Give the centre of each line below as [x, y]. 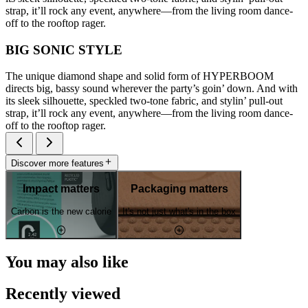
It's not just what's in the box [179, 211]
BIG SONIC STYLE [64, 49]
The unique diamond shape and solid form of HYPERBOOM [140, 76]
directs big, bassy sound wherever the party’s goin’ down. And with [152, 89]
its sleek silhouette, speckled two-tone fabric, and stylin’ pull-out [144, 101]
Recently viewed [63, 294]
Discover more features [57, 163]
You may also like [67, 262]
